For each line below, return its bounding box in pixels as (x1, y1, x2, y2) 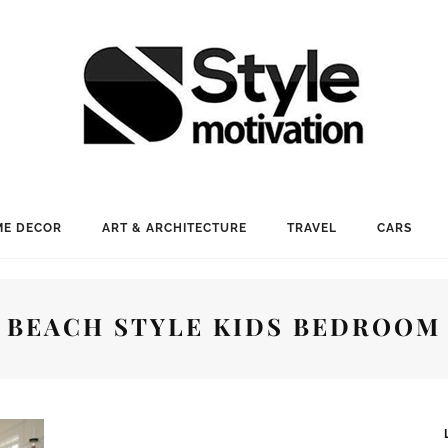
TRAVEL (286, 221, 337, 235)
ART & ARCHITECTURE (101, 221, 247, 235)
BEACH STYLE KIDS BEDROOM (7, 310, 441, 342)
